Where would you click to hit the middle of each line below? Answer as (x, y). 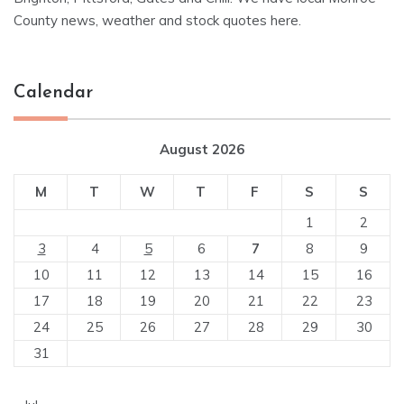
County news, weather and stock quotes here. (157, 21)
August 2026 (202, 150)
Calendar (53, 93)
